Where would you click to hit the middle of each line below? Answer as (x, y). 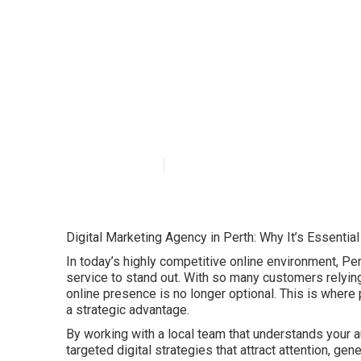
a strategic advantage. (128, 310)
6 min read (199, 165)
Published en (123, 165)
